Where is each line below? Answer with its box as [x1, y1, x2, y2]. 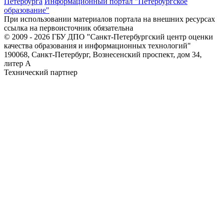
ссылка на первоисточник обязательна [4, 23, 133, 32]
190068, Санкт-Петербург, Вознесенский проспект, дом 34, [4, 50, 202, 59]
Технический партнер [4, 68, 77, 76]
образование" [4, 5, 49, 14]
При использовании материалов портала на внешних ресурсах [4, 14, 215, 23]
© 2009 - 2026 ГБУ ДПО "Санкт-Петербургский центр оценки [4, 32, 213, 41]
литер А [4, 59, 31, 68]
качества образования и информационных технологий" [4, 41, 191, 50]
